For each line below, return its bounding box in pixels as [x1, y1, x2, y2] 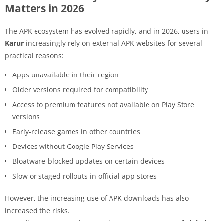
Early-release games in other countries [12, 126, 140, 136]
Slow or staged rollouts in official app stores [12, 171, 157, 181]
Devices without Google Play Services [12, 141, 134, 151]
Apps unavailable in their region [12, 70, 119, 79]
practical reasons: [5, 50, 64, 60]
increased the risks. [5, 205, 70, 215]
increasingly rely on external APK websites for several [24, 38, 202, 48]
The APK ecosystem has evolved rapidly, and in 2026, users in [5, 26, 208, 36]
